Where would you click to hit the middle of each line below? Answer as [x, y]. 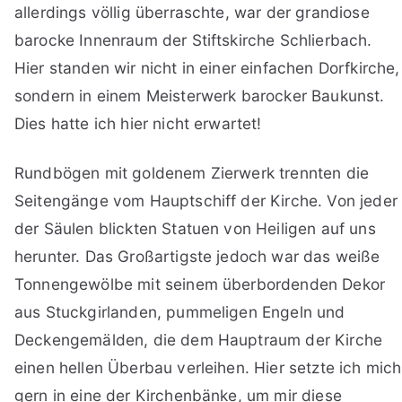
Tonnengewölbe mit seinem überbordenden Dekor [200, 284]
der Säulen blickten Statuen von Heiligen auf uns [195, 229]
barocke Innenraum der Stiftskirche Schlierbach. [193, 40]
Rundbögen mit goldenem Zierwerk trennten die [192, 173]
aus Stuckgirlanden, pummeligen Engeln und [180, 312]
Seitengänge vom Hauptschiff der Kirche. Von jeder [206, 201]
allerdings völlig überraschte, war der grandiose [192, 13]
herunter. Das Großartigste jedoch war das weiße [197, 257]
